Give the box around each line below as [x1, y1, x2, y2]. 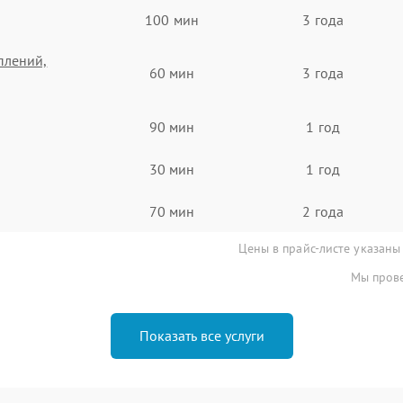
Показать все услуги [139, 327, 264, 345]
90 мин [148, 117, 195, 136]
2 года [302, 201, 344, 220]
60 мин [148, 64, 195, 82]
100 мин [145, 10, 199, 29]
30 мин [148, 159, 195, 178]
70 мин [148, 201, 195, 220]
